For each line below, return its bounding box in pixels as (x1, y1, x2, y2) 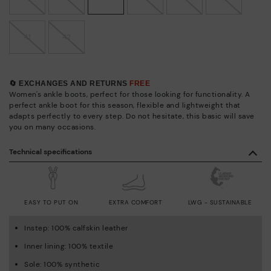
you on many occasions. (9, 122, 96, 132)
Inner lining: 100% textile (24, 241, 113, 251)
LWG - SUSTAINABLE (188, 198, 252, 206)
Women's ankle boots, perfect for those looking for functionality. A (9, 89, 250, 99)
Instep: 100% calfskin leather (24, 223, 128, 233)
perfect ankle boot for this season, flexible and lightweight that (9, 100, 241, 110)
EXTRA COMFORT (108, 198, 163, 206)
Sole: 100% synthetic (24, 259, 100, 269)
